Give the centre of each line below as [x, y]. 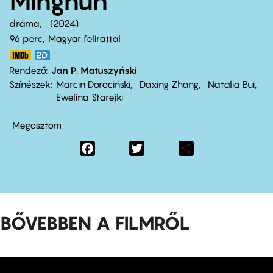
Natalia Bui [231, 84]
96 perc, [27, 39]
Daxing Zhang [169, 84]
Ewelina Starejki [90, 97]
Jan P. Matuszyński [94, 70]
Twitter [159, 147]
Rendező [27, 70]
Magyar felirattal [84, 39]
